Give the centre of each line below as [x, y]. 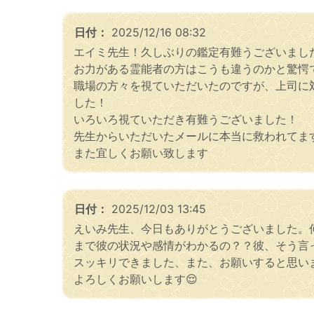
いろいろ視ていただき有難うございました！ [186, 119]
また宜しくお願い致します [141, 152]
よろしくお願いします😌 [136, 279]
